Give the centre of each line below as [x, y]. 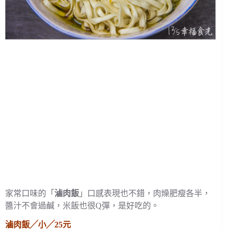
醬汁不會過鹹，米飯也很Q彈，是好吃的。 [82, 205]
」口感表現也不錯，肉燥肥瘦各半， [145, 193]
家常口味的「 [30, 193]
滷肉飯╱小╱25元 [38, 224]
